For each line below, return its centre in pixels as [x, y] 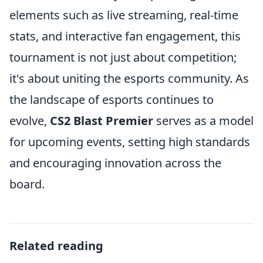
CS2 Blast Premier [102, 121]
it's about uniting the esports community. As [129, 78]
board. [27, 184]
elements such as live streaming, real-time [124, 15]
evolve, [30, 121]
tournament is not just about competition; [123, 57]
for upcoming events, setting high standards [130, 142]
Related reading [56, 246]
